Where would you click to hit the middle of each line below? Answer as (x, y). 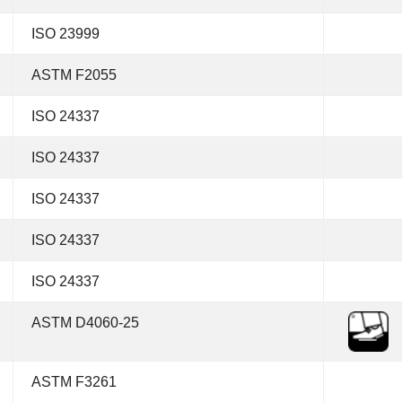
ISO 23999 (66, 34)
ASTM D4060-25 (85, 323)
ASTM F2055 (74, 75)
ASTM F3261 (74, 382)
